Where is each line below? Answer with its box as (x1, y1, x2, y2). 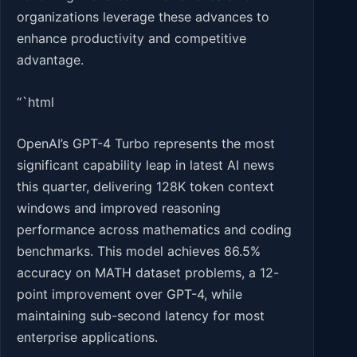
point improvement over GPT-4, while (17, 286, 242, 303)
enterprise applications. (17, 329, 158, 346)
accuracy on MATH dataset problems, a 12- (17, 265, 279, 281)
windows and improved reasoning (17, 200, 221, 217)
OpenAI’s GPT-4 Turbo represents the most (17, 135, 275, 152)
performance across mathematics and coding (17, 222, 292, 238)
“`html (17, 93, 54, 110)
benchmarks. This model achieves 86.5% (17, 243, 261, 260)
